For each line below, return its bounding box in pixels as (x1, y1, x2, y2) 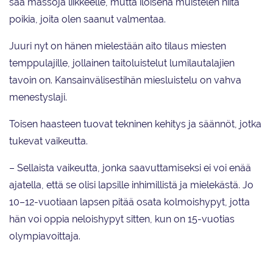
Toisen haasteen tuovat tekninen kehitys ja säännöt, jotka (9, 118, 261, 130)
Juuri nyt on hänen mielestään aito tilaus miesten (9, 40, 226, 52)
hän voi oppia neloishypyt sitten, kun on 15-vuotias (9, 213, 235, 225)
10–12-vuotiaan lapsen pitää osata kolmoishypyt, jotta (9, 196, 250, 208)
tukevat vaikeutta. (9, 135, 88, 147)
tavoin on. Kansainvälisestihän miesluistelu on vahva (9, 74, 241, 87)
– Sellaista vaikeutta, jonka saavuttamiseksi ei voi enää (9, 162, 251, 174)
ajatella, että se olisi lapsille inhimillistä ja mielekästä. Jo (9, 179, 253, 191)
